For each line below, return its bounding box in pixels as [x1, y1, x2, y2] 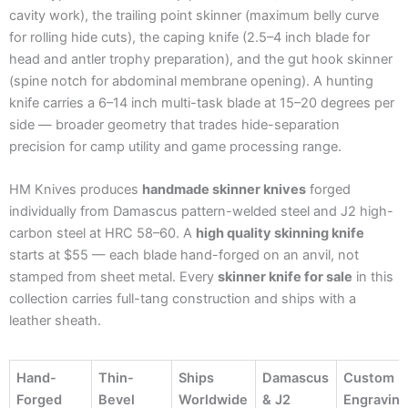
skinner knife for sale [218, 268, 352, 285]
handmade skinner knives [142, 180, 306, 198]
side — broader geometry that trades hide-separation [9, 116, 340, 133]
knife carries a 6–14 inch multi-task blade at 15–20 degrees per [9, 94, 394, 111]
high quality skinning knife [196, 224, 364, 241]
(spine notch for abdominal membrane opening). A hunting [9, 72, 373, 89]
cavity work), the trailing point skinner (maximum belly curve [9, 6, 379, 24]
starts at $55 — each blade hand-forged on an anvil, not [9, 246, 359, 263]
